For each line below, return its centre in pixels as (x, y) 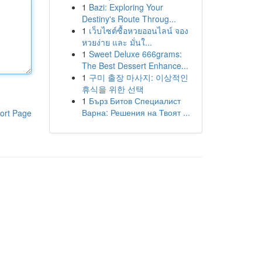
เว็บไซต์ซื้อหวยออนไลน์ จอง (138, 30)
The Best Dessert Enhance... (135, 65)
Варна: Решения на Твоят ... (136, 112)
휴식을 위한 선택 (113, 89)
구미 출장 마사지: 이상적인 (138, 77)
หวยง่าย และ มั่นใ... (117, 42)
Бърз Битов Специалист (135, 101)
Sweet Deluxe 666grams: (135, 54)
